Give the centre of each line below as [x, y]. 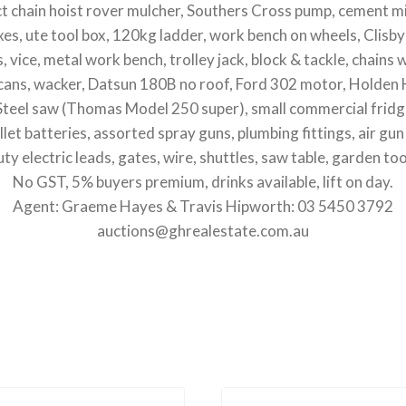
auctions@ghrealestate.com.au [203, 230]
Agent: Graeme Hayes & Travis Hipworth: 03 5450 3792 [203, 206]
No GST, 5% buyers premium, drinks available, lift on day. [203, 181]
